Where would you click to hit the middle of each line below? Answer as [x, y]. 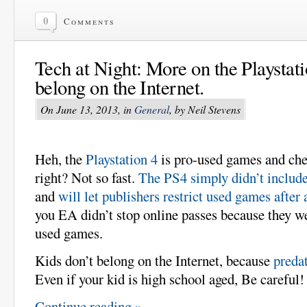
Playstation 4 [122, 159]
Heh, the [60, 159]
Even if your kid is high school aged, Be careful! [170, 279]
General [152, 109]
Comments [89, 21]
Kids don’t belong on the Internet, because [154, 260]
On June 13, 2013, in [87, 109]
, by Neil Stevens [205, 109]
